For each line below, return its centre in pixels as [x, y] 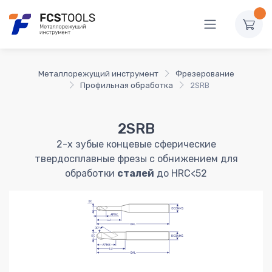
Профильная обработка [126, 85]
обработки [91, 173]
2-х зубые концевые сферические [136, 144]
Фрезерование [205, 73]
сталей [136, 173]
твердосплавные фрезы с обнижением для [136, 158]
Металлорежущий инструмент [98, 73]
